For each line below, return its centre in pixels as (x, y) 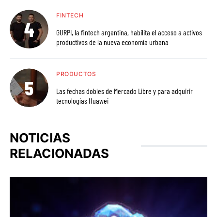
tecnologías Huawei (82, 101)
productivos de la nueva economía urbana (112, 42)
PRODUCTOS (76, 74)
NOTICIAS (40, 138)
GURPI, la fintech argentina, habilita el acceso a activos (93, 32)
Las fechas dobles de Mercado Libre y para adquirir (124, 91)
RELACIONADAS (59, 154)
